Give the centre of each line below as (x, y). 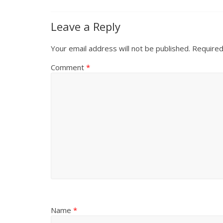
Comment (68, 67)
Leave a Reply (86, 27)
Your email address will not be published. (120, 49)
